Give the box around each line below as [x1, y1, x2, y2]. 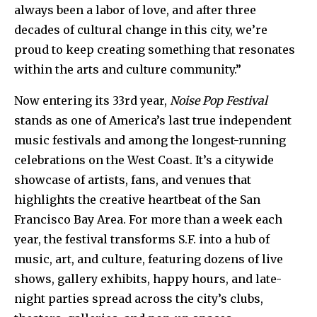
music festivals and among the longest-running [14, 132, 286, 147]
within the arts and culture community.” [14, 62, 241, 76]
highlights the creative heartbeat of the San [14, 192, 260, 207]
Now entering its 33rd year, [14, 93, 170, 108]
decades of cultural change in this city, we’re [14, 22, 267, 37]
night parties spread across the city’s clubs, [14, 291, 263, 306]
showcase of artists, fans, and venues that [14, 172, 251, 187]
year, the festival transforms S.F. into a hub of [14, 231, 270, 246]
